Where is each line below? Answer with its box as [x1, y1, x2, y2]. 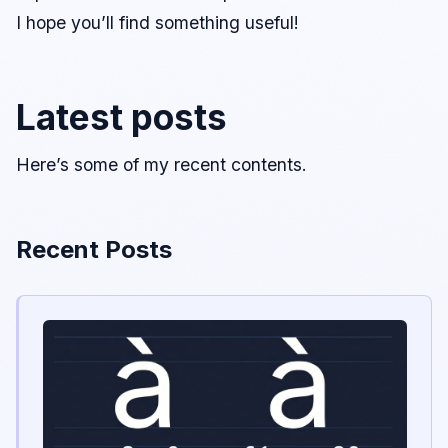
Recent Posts [16, 234, 172, 264]
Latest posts [16, 95, 227, 138]
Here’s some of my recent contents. [16, 153, 307, 175]
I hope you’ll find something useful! [16, 11, 299, 33]
